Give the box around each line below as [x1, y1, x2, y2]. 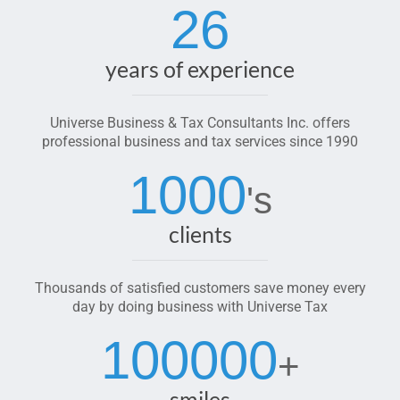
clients [168, 221, 232, 247]
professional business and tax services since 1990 [42, 133, 358, 150]
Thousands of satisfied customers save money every [34, 279, 366, 296]
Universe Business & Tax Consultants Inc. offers [50, 114, 350, 131]
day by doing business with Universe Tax [72, 298, 328, 315]
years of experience [105, 55, 295, 82]
